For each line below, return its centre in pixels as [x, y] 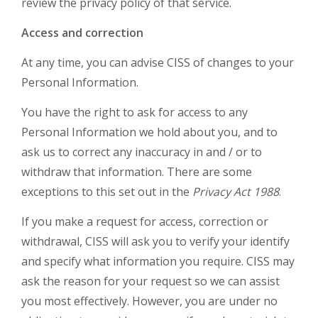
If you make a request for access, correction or [145, 221]
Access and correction [82, 33]
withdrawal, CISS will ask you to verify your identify [155, 241]
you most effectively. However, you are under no [149, 301]
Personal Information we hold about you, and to [149, 132]
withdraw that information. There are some [137, 172]
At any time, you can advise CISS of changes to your [158, 62]
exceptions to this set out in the [107, 192]
